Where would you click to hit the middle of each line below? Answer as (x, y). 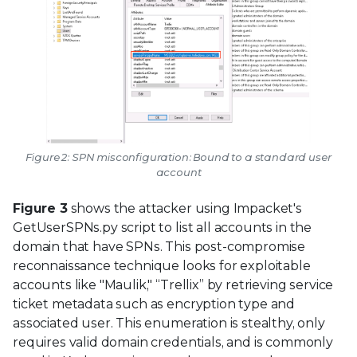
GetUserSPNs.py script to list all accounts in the (163, 227)
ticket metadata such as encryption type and (154, 304)
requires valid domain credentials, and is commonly (173, 342)
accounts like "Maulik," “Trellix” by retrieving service (173, 284)
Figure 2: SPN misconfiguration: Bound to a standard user (178, 157)
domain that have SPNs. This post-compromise (159, 246)
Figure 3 (40, 208)
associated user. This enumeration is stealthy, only (169, 323)
